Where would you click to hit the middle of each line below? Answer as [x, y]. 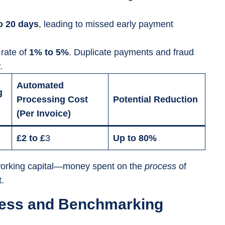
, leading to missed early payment [106, 24]
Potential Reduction [155, 99]
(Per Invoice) [44, 114]
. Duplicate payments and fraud [131, 52]
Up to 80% [135, 138]
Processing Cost [52, 99]
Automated [40, 85]
